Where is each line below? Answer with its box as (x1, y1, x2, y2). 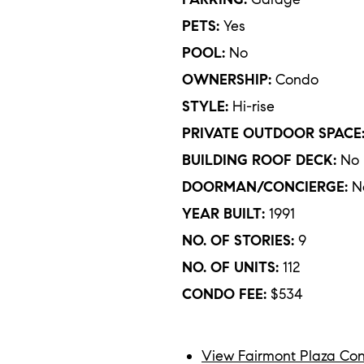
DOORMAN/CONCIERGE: (182, 178, 348, 197)
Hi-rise (228, 97, 275, 116)
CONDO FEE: (182, 285, 266, 304)
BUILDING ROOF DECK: (182, 151, 336, 170)
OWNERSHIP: (182, 71, 271, 89)
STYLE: (182, 97, 228, 116)
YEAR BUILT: (182, 205, 265, 223)
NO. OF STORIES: (182, 232, 294, 250)
